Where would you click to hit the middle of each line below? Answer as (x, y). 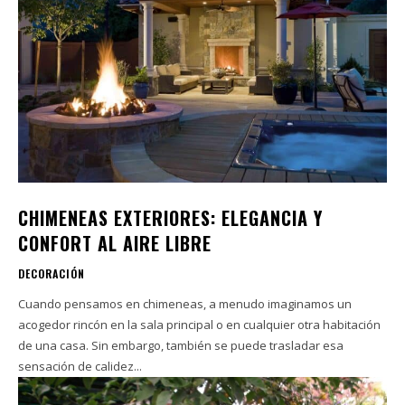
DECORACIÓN (52, 273)
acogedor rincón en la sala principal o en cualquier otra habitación (199, 324)
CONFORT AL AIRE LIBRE (115, 243)
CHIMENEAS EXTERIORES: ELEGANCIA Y (170, 217)
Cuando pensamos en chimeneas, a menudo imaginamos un (185, 303)
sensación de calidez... (80, 366)
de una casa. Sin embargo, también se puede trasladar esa (181, 345)
